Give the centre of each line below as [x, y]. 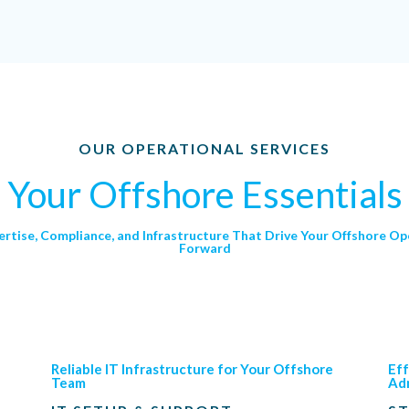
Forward [204, 248]
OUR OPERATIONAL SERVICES [204, 149]
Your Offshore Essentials [204, 195]
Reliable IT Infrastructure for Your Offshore [192, 368]
